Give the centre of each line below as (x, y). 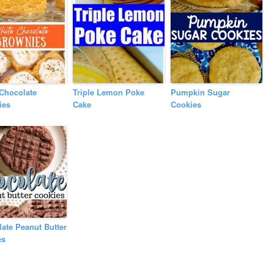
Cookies (186, 105)
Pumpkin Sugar (201, 92)
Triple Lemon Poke (109, 92)
